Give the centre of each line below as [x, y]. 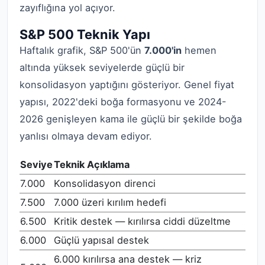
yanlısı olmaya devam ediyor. [86, 136]
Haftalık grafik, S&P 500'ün [82, 51]
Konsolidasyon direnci [105, 183]
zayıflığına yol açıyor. [67, 7]
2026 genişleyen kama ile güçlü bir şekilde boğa [131, 119]
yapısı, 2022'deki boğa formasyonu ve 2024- [123, 102]
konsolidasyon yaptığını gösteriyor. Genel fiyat [127, 85]
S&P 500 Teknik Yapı [85, 35]
